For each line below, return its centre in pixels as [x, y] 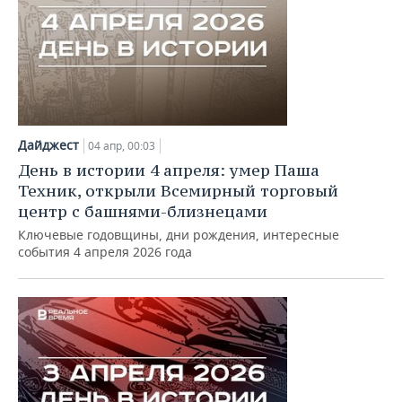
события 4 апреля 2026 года [105, 252]
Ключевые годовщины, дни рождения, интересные [179, 235]
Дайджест [48, 145]
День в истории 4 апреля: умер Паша [169, 170]
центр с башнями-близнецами [143, 211]
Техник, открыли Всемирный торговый [178, 191]
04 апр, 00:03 [122, 146]
